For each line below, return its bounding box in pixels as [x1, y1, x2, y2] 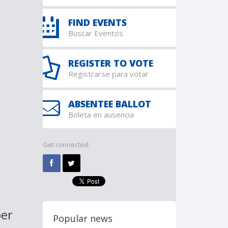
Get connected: [42, 140, 90, 149]
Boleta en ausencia [68, 109, 134, 120]
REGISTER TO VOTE [68, 57, 153, 69]
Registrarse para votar [68, 69, 149, 79]
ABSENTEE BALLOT [68, 98, 151, 110]
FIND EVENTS [68, 16, 127, 28]
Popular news [52, 212, 112, 224]
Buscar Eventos [68, 28, 123, 38]
